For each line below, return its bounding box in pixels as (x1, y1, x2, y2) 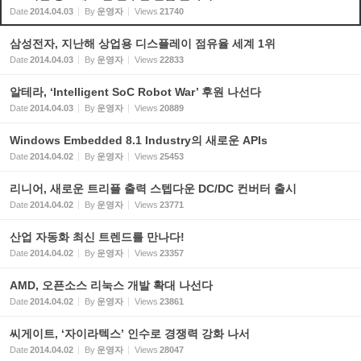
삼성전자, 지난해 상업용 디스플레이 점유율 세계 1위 (10, 37, 276, 50)
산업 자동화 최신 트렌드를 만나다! (10, 230, 185, 243)
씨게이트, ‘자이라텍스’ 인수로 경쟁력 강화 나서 (10, 327, 250, 340)
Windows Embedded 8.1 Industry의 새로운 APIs (10, 134, 268, 147)
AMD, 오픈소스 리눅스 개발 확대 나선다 (10, 279, 213, 292)
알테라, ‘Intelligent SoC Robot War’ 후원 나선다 (10, 85, 261, 98)
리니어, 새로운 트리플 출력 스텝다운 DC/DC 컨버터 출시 (10, 182, 297, 195)
